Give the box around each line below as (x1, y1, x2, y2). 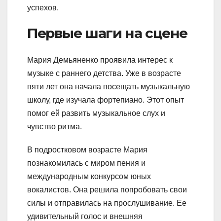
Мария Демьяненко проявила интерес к (27, 55, 173, 64)
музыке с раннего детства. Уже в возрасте (27, 69, 181, 77)
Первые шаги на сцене (27, 25, 187, 42)
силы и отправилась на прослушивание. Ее (27, 198, 186, 207)
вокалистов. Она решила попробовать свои (27, 185, 187, 194)
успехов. (27, 3, 59, 12)
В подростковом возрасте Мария (27, 145, 147, 154)
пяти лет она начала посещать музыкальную (27, 82, 190, 91)
